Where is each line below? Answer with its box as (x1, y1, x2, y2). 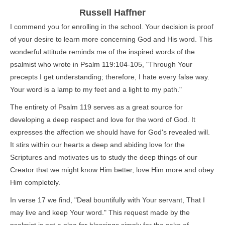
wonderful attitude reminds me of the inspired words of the (10, 48, 195, 56)
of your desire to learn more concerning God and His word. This (10, 35, 212, 44)
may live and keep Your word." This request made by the (10, 208, 190, 217)
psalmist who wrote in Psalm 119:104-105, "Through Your (10, 60, 192, 69)
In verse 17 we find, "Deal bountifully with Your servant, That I (10, 196, 205, 204)
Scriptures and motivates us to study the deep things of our (10, 153, 197, 162)
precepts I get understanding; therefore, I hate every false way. (10, 73, 209, 81)
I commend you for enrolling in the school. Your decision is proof (10, 23, 213, 31)
